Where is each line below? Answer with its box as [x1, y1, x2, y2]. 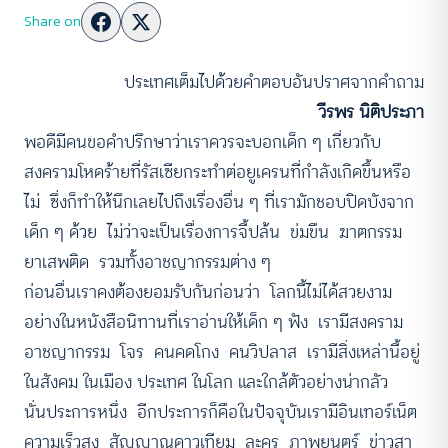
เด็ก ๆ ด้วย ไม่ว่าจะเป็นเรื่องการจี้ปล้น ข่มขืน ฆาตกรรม [24, 218, 407, 246]
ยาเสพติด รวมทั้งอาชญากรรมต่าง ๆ [24, 248, 271, 276]
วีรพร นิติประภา [318, 98, 424, 126]
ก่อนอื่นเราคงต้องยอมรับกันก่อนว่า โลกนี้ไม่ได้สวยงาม [24, 278, 392, 306]
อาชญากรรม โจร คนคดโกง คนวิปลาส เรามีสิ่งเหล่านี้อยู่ [24, 338, 420, 366]
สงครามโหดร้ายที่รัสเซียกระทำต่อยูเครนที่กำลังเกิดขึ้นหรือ [24, 158, 411, 186]
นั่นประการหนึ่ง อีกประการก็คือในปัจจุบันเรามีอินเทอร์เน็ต [24, 398, 417, 426]
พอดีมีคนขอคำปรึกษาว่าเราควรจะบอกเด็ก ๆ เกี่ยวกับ [24, 128, 381, 156]
